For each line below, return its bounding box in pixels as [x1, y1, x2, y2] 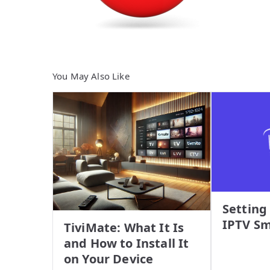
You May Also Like [52, 70, 130, 82]
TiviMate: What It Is [64, 219, 184, 236]
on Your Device [64, 250, 154, 267]
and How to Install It [64, 234, 189, 251]
